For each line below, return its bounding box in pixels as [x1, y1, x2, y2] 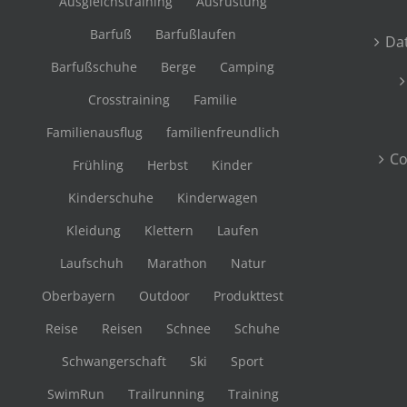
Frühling [73, 156, 124, 174]
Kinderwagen [176, 189, 258, 207]
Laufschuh [59, 254, 124, 273]
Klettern [144, 222, 194, 240]
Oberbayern [42, 287, 116, 305]
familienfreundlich [165, 124, 280, 142]
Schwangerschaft [62, 352, 167, 371]
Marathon [146, 254, 207, 273]
